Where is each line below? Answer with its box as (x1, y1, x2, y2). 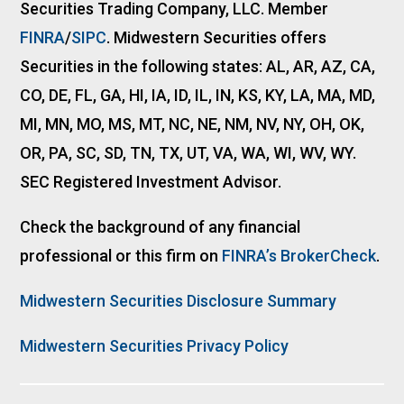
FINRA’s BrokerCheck (222, 245, 377, 265)
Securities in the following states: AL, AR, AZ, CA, (20, 56, 376, 76)
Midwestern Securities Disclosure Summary (20, 290, 337, 310)
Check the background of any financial (20, 216, 301, 236)
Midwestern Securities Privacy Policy (20, 335, 289, 355)
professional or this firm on (20, 245, 223, 265)
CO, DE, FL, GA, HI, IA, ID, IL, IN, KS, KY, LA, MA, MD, (20, 85, 376, 105)
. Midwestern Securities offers (106, 27, 327, 47)
